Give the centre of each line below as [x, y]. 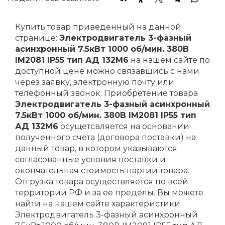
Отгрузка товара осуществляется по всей [102, 182]
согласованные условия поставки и [90, 160]
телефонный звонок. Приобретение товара [106, 93]
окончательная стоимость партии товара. [102, 171]
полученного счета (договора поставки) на [105, 138]
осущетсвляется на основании [124, 127]
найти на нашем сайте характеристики [98, 204]
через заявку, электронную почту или [95, 82]
